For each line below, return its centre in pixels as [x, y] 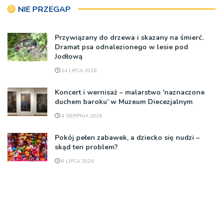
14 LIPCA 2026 [78, 70]
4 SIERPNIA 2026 [81, 116]
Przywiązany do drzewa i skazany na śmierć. [129, 37]
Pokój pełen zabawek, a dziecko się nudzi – [127, 137]
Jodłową [69, 56]
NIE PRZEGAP [44, 9]
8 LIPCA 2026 [77, 161]
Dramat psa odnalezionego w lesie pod [121, 47]
